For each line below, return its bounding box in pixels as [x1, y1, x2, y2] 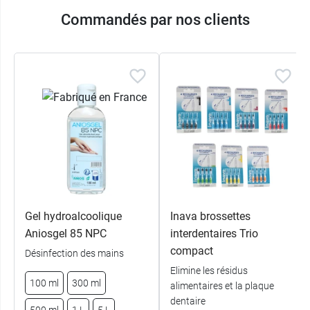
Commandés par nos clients [60, 10, 250, 28]
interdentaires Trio [170, 226, 258, 240]
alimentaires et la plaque [170, 280, 274, 291]
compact [170, 244, 213, 257]
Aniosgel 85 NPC [25, 226, 107, 240]
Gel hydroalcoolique [25, 209, 122, 223]
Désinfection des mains [25, 247, 124, 259]
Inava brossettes [170, 209, 250, 223]
